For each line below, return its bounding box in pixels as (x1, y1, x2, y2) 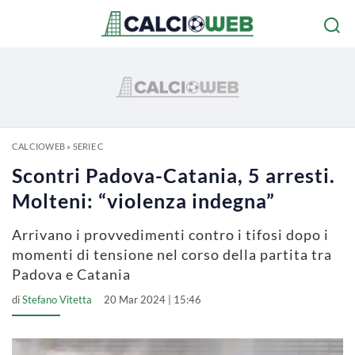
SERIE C (72, 141, 105, 151)
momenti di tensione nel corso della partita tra (12, 246, 332, 263)
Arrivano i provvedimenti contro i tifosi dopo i (12, 226, 329, 243)
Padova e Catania (12, 265, 131, 283)
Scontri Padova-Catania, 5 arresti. (12, 163, 335, 187)
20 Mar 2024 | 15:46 (104, 293, 201, 306)
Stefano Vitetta (22, 293, 92, 306)
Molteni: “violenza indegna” (12, 189, 275, 212)
